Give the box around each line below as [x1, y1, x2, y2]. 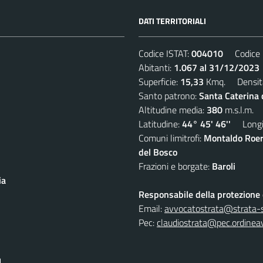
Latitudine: [139, 116, 182, 131]
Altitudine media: [139, 102, 207, 117]
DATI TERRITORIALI [139, 14, 206, 27]
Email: [139, 201, 164, 215]
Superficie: [139, 74, 180, 89]
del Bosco [139, 144, 177, 159]
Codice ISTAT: [139, 46, 191, 60]
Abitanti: [139, 60, 174, 75]
